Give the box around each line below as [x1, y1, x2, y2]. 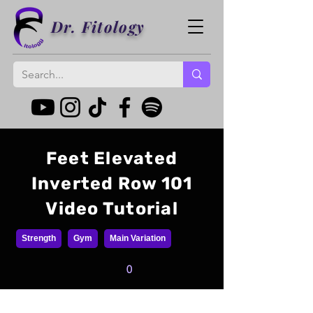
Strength [22, 233, 56, 243]
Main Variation [110, 233, 166, 243]
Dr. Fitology [50, 16, 145, 37]
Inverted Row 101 [31, 173, 193, 194]
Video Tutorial [45, 198, 178, 219]
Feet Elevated [45, 148, 178, 168]
